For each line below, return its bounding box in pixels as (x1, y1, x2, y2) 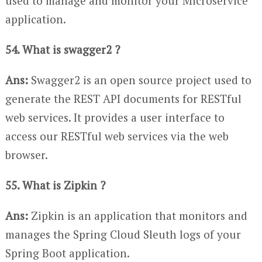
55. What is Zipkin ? (5, 178, 105, 193)
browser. (5, 147, 48, 163)
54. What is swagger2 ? (5, 42, 120, 57)
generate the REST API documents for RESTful (5, 91, 242, 106)
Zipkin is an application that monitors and (27, 208, 247, 223)
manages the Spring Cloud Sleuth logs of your (5, 227, 241, 242)
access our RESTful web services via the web (5, 129, 229, 144)
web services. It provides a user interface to (5, 110, 225, 125)
